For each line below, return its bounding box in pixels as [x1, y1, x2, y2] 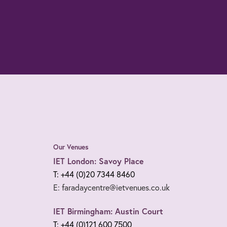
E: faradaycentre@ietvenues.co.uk [53, 181, 170, 193]
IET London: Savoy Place [53, 155, 144, 166]
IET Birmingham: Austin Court [53, 205, 163, 216]
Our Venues [53, 142, 89, 152]
